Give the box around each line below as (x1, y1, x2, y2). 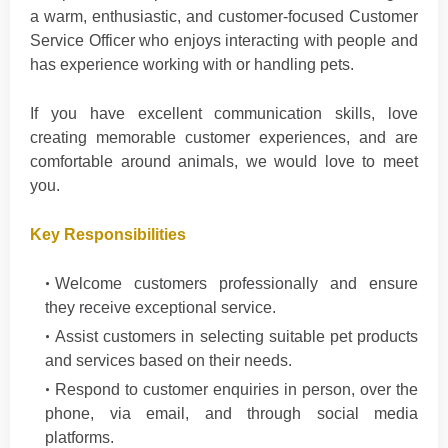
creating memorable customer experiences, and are (30, 129, 418, 146)
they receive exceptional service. (45, 299, 276, 316)
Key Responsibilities (30, 226, 186, 243)
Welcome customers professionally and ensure (55, 275, 418, 292)
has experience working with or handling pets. (30, 56, 354, 73)
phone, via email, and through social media (45, 405, 418, 422)
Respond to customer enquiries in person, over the (55, 381, 418, 398)
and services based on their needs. (45, 352, 292, 369)
